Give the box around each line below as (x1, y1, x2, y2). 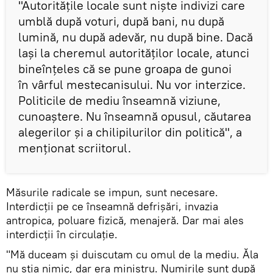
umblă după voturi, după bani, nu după (18, 13, 224, 29)
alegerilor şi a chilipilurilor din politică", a (18, 124, 242, 140)
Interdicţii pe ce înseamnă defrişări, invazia (6, 199, 218, 213)
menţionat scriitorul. (18, 140, 134, 155)
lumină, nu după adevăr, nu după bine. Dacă (18, 29, 253, 44)
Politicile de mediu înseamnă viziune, (18, 92, 221, 108)
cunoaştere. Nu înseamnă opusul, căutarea (18, 108, 251, 124)
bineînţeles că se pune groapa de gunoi (18, 60, 232, 76)
